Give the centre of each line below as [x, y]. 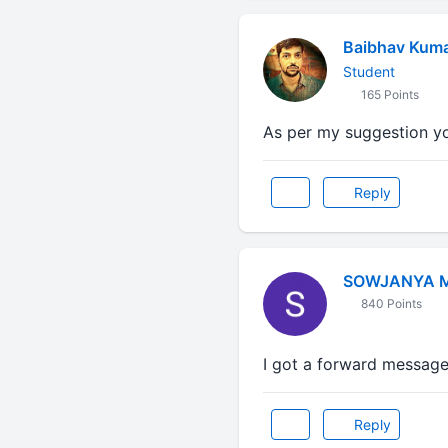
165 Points [388, 94]
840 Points [389, 303]
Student [368, 71]
